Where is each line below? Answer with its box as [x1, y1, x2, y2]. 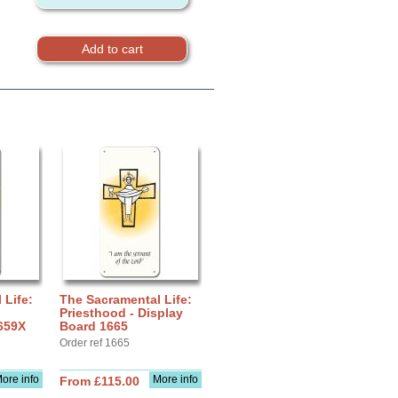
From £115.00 [60, 374, 139, 388]
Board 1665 [60, 319, 128, 333]
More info [153, 373, 198, 386]
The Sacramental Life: [60, 292, 192, 306]
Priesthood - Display [60, 306, 183, 320]
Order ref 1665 [60, 337, 130, 349]
